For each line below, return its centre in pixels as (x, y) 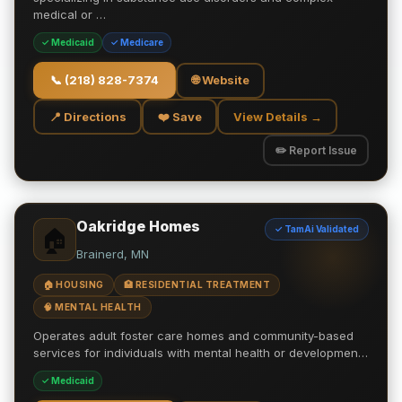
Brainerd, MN (113, 254)
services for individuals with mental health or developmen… (201, 353)
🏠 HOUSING (74, 284)
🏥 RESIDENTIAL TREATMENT (197, 284)
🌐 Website (220, 80)
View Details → (277, 116)
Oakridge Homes (138, 226)
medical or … (70, 14)
